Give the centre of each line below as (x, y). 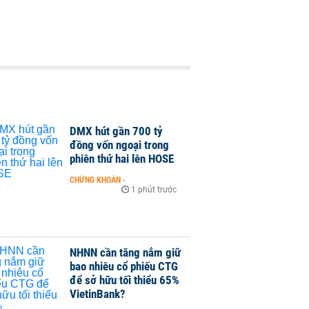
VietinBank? (98, 294)
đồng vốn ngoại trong (119, 145)
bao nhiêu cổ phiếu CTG (124, 267)
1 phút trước (154, 190)
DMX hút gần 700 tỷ (116, 131)
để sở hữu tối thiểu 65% (124, 280)
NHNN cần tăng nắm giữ (125, 253)
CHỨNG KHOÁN (95, 180)
